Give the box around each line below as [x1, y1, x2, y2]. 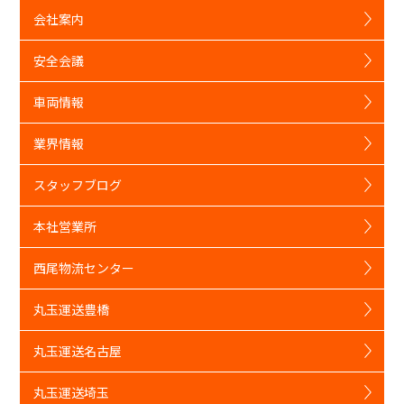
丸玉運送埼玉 [33, 382, 110, 401]
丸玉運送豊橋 [33, 299, 110, 318]
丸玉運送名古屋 [33, 341, 123, 360]
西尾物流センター [33, 258, 135, 277]
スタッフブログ [33, 175, 123, 194]
